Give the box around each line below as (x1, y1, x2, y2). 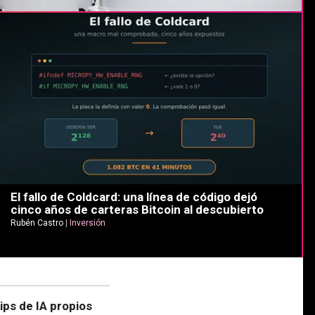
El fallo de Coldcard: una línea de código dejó (10, 190, 257, 205)
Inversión (69, 218, 105, 229)
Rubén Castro (10, 218, 63, 229)
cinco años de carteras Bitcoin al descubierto (10, 202, 264, 217)
